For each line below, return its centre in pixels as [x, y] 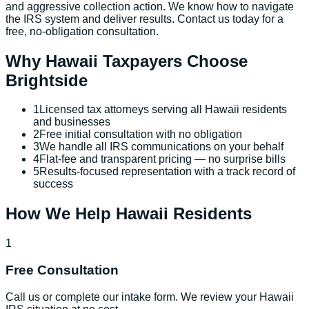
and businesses [72, 122]
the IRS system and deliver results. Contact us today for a [144, 19]
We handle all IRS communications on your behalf [161, 147]
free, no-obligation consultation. [82, 31]
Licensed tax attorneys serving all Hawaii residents [163, 110]
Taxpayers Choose [173, 61]
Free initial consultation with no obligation [141, 134]
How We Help [61, 214]
